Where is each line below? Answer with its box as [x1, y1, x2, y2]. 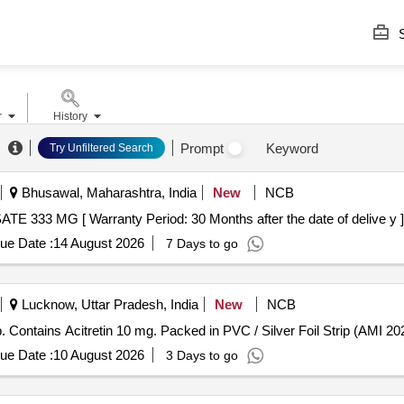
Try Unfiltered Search [49, 142, 153, 154]
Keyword [265, 140, 318, 156]
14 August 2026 [52, 235, 144, 251]
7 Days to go [165, 236, 238, 251]
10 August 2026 [52, 347, 144, 363]
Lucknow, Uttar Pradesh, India [17, 297, 198, 312]
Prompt [179, 140, 224, 156]
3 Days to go [165, 348, 238, 363]
